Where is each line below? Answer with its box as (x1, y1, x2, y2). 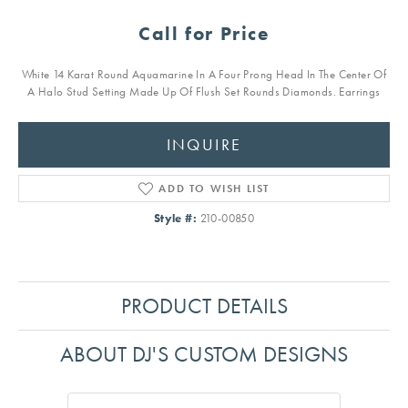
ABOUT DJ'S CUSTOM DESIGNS (60, 340, 348, 369)
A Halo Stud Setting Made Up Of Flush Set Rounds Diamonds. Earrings (27, 84, 381, 100)
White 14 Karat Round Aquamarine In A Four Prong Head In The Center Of (21, 66, 387, 83)
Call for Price (138, 22, 270, 46)
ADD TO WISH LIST (158, 181, 270, 197)
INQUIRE (166, 134, 242, 155)
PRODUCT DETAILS (120, 291, 288, 321)
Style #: (153, 210, 198, 227)
